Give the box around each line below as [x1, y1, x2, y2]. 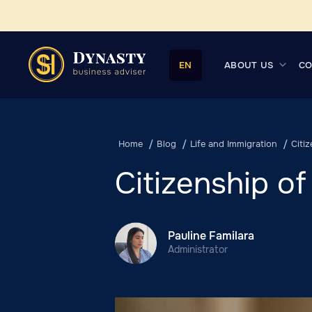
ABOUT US [224, 58, 274, 71]
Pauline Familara [167, 228, 254, 243]
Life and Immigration [189, 138, 277, 150]
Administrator [167, 243, 228, 256]
